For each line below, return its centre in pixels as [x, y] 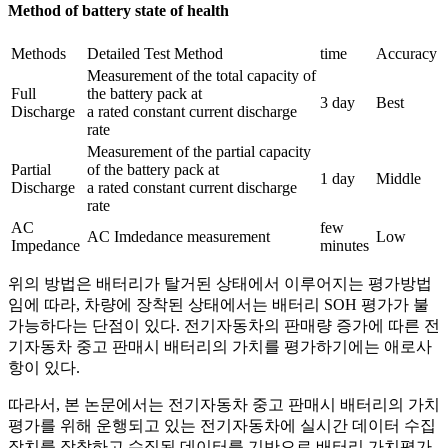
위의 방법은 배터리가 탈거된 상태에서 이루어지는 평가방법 [220, 283]
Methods [38, 53]
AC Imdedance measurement [178, 236]
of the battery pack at [153, 169]
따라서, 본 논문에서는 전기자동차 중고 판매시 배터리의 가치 [224, 404]
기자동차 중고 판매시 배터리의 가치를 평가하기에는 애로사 [220, 346]
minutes [344, 245]
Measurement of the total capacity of [201, 75]
